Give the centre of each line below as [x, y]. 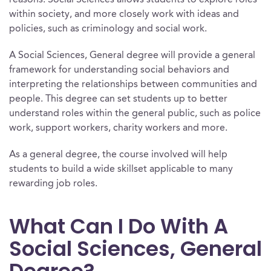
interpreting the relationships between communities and [133, 85]
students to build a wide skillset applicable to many [121, 169]
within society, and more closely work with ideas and [124, 15]
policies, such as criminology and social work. [108, 29]
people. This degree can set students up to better [118, 99]
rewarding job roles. [53, 184]
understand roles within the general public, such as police [135, 114]
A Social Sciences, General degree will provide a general [132, 56]
